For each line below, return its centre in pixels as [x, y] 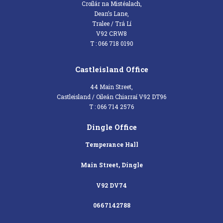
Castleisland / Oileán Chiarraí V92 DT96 [111, 97]
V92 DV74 [111, 185]
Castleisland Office [111, 70]
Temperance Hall [111, 145]
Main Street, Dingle [111, 165]
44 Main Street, [111, 87]
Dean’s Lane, [111, 14]
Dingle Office [111, 127]
